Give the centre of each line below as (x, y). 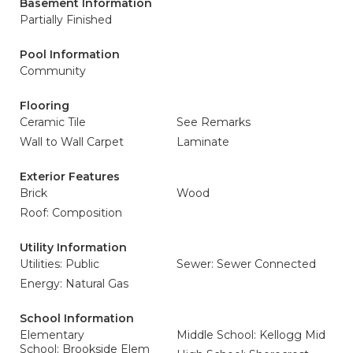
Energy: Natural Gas (74, 284)
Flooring (45, 106)
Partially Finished (66, 20)
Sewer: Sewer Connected (246, 264)
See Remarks (214, 122)
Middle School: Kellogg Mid (251, 335)
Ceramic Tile (53, 122)
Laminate (203, 142)
